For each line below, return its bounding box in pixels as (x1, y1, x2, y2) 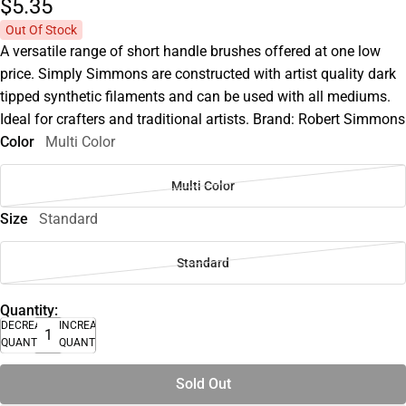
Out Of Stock (5, 23, 77, 38)
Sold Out (175, 374, 231, 392)
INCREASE (59, 318, 110, 332)
